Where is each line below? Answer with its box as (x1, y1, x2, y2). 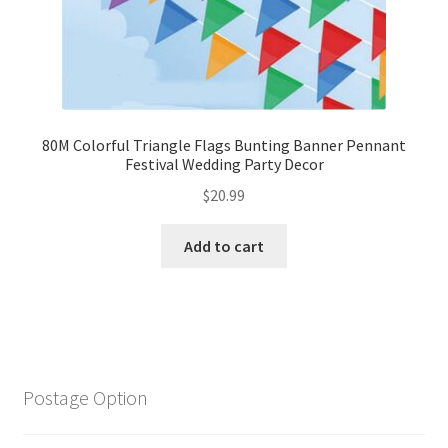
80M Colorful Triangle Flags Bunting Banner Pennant (42, 135, 406, 156)
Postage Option (22, 384, 148, 410)
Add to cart (184, 235, 264, 256)
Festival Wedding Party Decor (124, 154, 324, 175)
